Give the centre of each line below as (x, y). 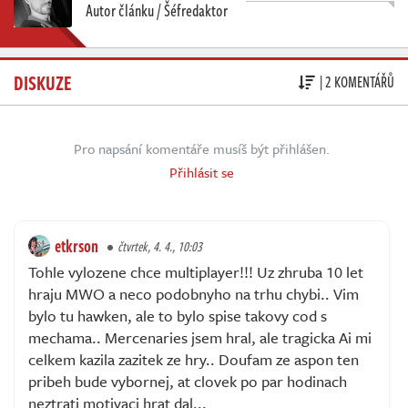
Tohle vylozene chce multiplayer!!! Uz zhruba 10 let (196, 271)
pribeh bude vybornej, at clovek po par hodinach (188, 381)
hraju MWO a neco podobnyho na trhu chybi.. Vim (194, 293)
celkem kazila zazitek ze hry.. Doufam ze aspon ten (194, 359)
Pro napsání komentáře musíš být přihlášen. (202, 148)
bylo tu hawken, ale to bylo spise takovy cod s (178, 315)
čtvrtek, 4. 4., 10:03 (160, 246)
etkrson (76, 245)
